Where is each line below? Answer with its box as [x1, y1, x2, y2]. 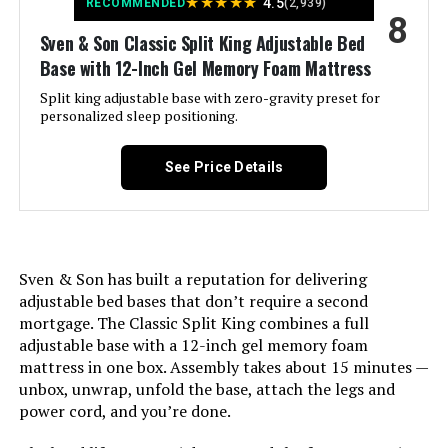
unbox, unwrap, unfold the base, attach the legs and [18, 378, 395, 401]
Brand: [38, 22, 80, 38]
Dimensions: [38, 178, 115, 194]
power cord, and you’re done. [18, 400, 231, 423]
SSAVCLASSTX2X [320, 282, 410, 296]
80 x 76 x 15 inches [311, 178, 410, 192]
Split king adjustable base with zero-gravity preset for [39, 88, 380, 108]
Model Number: [38, 282, 136, 298]
